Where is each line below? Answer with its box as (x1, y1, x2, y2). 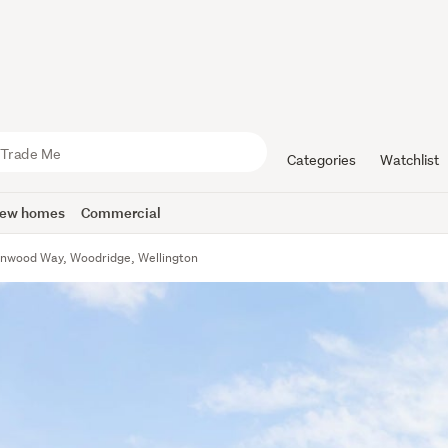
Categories (286, 151, 356, 169)
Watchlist (379, 151, 439, 169)
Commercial (81, 203, 162, 222)
